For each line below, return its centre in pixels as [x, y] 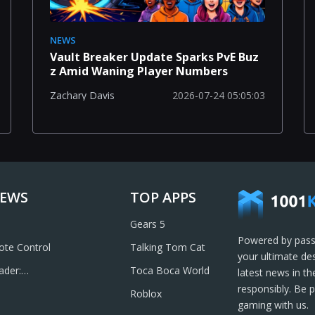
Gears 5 [148, 224]
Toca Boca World [170, 270]
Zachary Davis [82, 96]
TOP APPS [163, 197]
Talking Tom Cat [168, 247]
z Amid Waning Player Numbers [139, 71]
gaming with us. [273, 305]
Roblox [146, 294]
